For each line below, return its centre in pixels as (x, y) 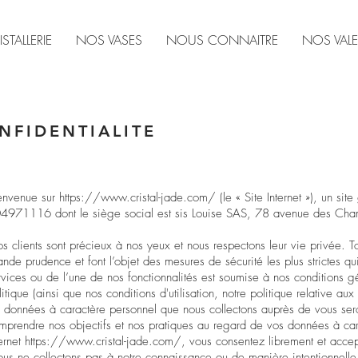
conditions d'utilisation (160, 293)
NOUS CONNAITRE (222, 40)
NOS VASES (109, 40)
